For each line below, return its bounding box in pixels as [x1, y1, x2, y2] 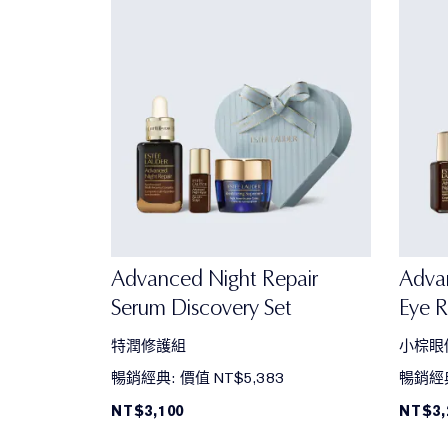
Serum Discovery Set [111, 294, 292, 322]
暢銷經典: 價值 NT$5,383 [111, 368, 284, 389]
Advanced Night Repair [111, 265, 318, 293]
